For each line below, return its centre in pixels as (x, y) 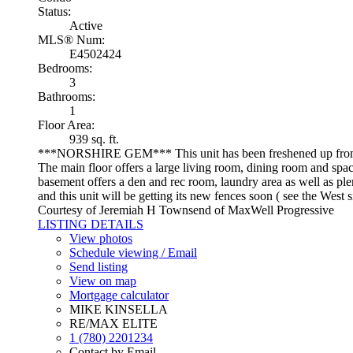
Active (86, 25)
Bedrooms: (65, 68)
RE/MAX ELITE (113, 323)
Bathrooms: (67, 96)
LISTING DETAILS (91, 224)
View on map (103, 281)
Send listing (98, 266)
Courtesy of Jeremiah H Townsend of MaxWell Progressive (186, 210)
